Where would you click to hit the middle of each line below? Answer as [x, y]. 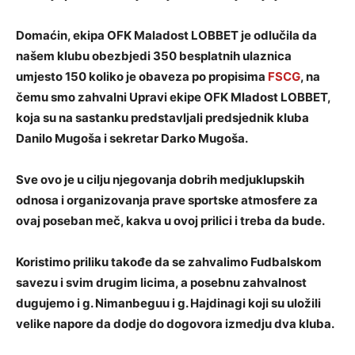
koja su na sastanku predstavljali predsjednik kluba [162, 118]
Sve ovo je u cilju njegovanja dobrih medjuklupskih [160, 179]
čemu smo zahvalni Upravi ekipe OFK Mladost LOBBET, [173, 97]
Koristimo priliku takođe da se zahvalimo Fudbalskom [169, 262]
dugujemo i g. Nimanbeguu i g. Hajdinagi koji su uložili [168, 303]
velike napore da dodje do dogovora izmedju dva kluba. [175, 324]
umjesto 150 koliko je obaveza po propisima [142, 76]
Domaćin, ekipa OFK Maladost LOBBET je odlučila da [166, 35]
